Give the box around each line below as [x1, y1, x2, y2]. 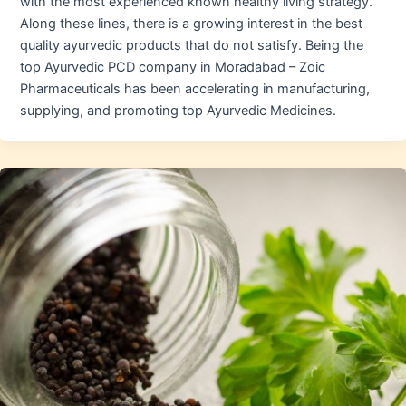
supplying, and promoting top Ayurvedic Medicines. [19, 101, 336, 119]
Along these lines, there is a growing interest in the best [19, 14, 362, 32]
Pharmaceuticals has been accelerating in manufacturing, [19, 80, 370, 97]
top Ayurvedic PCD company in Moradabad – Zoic [19, 58, 325, 75]
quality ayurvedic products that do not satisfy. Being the [19, 36, 363, 53]
